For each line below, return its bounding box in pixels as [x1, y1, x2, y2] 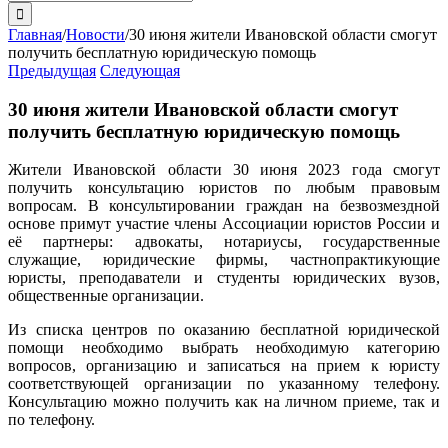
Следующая [100, 62, 180, 79]
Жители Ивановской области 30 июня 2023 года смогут [8, 161, 440, 179]
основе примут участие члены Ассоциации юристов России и [8, 215, 440, 233]
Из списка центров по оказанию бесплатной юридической [8, 321, 440, 339]
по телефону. [8, 411, 95, 429]
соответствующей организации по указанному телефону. [8, 375, 440, 393]
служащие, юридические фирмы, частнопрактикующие [8, 251, 440, 269]
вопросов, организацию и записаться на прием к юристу [8, 357, 440, 375]
